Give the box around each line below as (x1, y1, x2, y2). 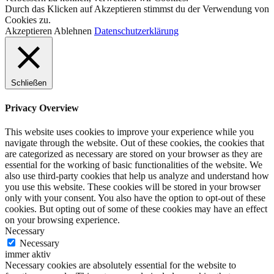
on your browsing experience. (5, 215, 120, 225)
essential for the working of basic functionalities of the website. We (5, 160, 262, 170)
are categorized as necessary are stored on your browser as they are (5, 149, 262, 159)
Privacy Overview (5, 102, 79, 113)
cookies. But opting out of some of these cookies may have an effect (5, 204, 267, 214)
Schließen (11, 78, 46, 88)
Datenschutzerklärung (94, 26, 179, 37)
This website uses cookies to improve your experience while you (5, 127, 254, 137)
